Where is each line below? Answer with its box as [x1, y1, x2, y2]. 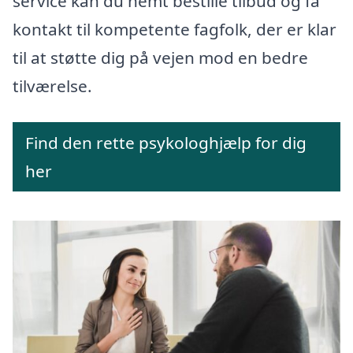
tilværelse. [13, 75, 92, 98]
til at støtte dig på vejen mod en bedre [13, 46, 308, 69]
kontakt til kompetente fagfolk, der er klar [13, 18, 336, 41]
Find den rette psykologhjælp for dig [25, 132, 307, 154]
